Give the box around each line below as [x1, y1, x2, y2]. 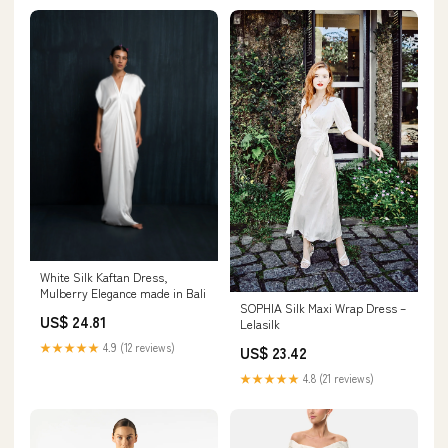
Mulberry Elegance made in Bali [40, 283, 206, 301]
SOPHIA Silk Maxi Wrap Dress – [240, 299, 406, 317]
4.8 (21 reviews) [300, 370, 374, 387]
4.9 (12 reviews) [100, 338, 175, 355]
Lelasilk [240, 315, 280, 333]
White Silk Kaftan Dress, [40, 267, 168, 285]
